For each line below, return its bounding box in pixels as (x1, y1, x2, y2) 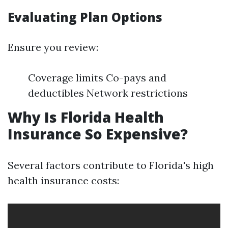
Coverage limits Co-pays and (28, 71, 166, 84)
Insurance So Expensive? (8, 124, 188, 144)
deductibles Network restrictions (28, 87, 188, 99)
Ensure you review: (8, 41, 98, 53)
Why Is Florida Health (8, 107, 164, 127)
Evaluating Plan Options (8, 9, 162, 25)
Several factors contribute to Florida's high (8, 159, 214, 172)
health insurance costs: (8, 174, 119, 187)
